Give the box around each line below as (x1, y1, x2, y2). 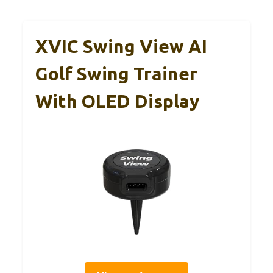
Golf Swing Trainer (35, 63, 197, 84)
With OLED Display (35, 90, 199, 112)
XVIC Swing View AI (35, 35, 207, 57)
